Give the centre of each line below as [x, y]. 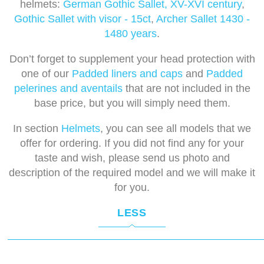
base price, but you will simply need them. [132, 103]
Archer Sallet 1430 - [203, 19]
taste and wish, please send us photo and [132, 158]
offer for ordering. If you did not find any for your [132, 143]
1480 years [131, 34]
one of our [47, 74]
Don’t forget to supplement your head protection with [132, 59]
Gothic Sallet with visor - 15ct [82, 19]
